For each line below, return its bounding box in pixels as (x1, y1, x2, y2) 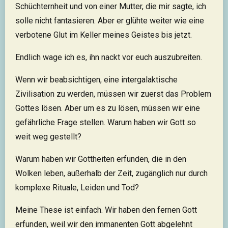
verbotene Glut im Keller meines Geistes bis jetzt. (15, 30, 192, 40)
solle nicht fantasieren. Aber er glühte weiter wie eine (15, 16, 204, 25)
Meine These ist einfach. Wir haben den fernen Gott (15, 205, 197, 215)
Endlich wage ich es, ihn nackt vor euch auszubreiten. (15, 52, 202, 62)
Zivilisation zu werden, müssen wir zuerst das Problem (15, 89, 211, 99)
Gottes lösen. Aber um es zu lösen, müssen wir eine (15, 103, 200, 113)
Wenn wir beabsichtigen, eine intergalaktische (15, 75, 178, 84)
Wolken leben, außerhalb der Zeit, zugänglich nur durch (15, 168, 208, 178)
